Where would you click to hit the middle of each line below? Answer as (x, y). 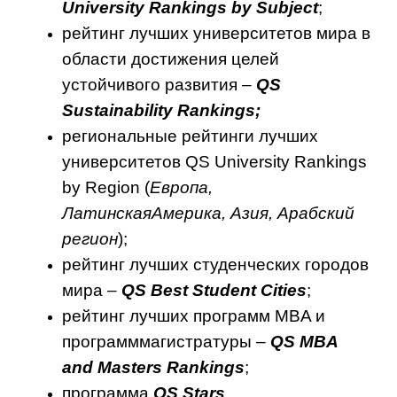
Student (224, 290)
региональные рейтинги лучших (190, 136)
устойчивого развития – (159, 85)
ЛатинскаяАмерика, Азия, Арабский (208, 213)
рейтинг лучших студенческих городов (215, 265)
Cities (284, 290)
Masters (130, 367)
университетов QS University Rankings (214, 162)
